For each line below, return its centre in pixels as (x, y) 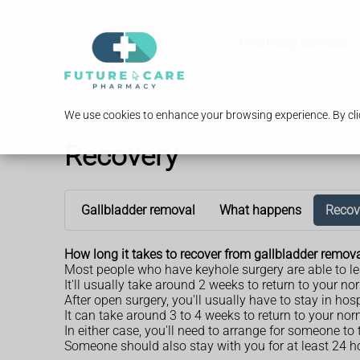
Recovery (121, 156)
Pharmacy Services (293, 43)
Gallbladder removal (138, 210)
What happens (260, 210)
